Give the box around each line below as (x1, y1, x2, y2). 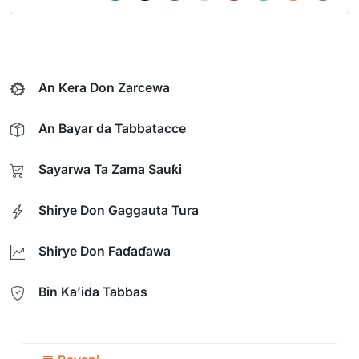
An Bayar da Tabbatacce (38, 120, 186, 136)
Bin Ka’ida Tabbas (38, 284, 147, 300)
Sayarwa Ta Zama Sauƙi (38, 161, 182, 177)
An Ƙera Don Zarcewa (38, 79, 170, 95)
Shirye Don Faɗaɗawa (38, 243, 171, 259)
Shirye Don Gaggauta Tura (38, 202, 199, 218)
